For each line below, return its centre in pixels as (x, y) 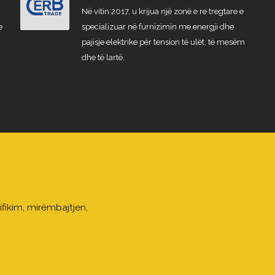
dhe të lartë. (103, 57)
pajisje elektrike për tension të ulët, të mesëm (163, 42)
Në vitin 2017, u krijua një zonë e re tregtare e (162, 11)
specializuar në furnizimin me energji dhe (157, 27)
